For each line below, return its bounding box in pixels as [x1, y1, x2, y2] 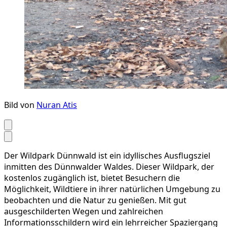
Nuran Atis [36, 99, 77, 111]
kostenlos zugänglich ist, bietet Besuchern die [4, 172, 180, 184]
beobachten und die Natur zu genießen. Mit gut [4, 195, 186, 206]
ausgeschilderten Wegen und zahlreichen [4, 206, 163, 217]
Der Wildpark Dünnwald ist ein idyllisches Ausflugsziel [4, 150, 210, 162]
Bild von [4, 99, 36, 111]
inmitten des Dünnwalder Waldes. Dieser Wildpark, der [4, 161, 214, 173]
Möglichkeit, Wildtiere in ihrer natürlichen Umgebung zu [4, 183, 220, 195]
